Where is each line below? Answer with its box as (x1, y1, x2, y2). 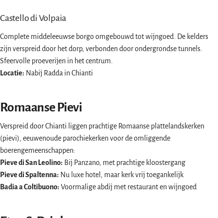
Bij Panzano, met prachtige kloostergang (63, 159, 185, 167)
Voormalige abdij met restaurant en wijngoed (59, 183, 197, 191)
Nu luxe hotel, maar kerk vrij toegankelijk (59, 171, 183, 179)
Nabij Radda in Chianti (24, 69, 93, 77)
